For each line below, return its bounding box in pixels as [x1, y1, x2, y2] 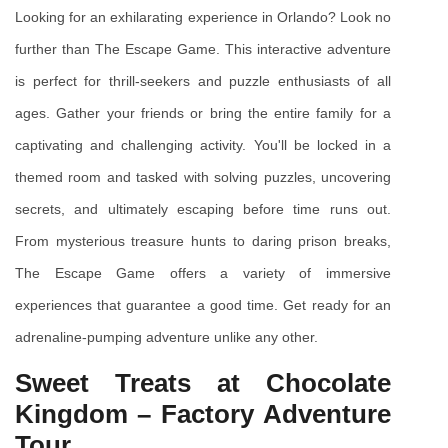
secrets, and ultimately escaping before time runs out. [15, 201, 391, 218]
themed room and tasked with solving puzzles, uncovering [15, 169, 391, 186]
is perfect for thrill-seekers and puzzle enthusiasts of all [15, 73, 391, 90]
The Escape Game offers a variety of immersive [15, 265, 391, 282]
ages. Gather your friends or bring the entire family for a [15, 105, 391, 122]
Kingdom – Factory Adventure [15, 399, 391, 430]
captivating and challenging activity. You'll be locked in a [15, 137, 391, 154]
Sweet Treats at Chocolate [15, 368, 391, 399]
